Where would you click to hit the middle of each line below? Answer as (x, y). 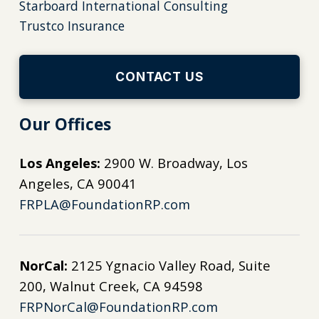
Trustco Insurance (72, 26)
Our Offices (65, 124)
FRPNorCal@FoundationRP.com (118, 307)
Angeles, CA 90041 (78, 184)
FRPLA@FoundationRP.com (104, 204)
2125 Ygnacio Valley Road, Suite (169, 266)
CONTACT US (160, 77)
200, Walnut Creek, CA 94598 (111, 286)
